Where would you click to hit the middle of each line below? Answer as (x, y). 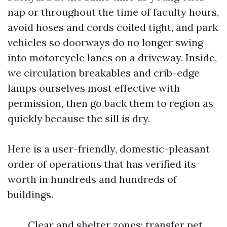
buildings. (30, 194)
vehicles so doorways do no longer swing (105, 42)
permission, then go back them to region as (110, 103)
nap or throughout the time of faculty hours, (113, 12)
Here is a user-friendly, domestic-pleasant (109, 149)
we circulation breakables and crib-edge (104, 73)
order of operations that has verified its (102, 164)
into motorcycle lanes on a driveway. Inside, (112, 58)
